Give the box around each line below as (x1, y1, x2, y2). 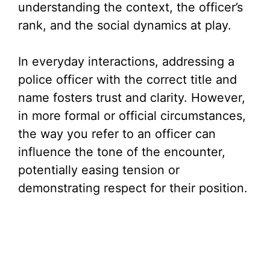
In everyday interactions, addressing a (18, 54, 234, 69)
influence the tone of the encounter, (18, 145, 225, 159)
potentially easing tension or (18, 163, 180, 177)
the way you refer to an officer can (18, 127, 216, 141)
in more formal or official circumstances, (18, 108, 246, 123)
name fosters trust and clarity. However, (18, 90, 245, 105)
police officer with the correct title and (18, 72, 237, 87)
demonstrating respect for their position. (18, 181, 248, 195)
